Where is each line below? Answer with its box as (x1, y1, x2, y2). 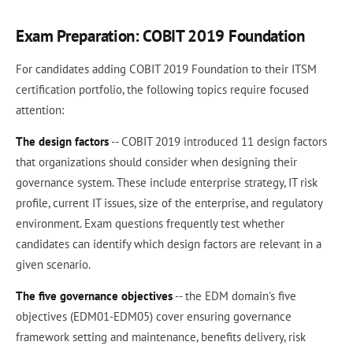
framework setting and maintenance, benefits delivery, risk (16, 329, 306, 344)
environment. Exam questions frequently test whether (16, 215, 284, 231)
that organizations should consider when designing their (16, 154, 297, 169)
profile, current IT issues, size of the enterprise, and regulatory (16, 195, 322, 210)
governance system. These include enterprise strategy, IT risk (16, 174, 318, 190)
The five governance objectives (16, 288, 173, 303)
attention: (16, 102, 64, 117)
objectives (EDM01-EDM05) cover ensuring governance (16, 308, 292, 324)
